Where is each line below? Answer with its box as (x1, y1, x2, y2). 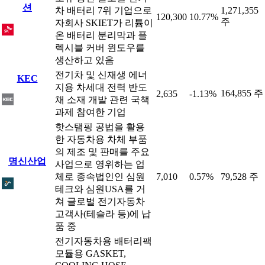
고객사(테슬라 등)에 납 (55, 209, 151, 219)
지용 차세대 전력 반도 (55, 82, 147, 92)
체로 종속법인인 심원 (55, 172, 145, 182)
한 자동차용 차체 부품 (55, 134, 147, 144)
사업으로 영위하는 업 (55, 159, 145, 169)
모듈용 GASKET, (55, 248, 126, 258)
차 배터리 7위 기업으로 (55, 5, 152, 15)
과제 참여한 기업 (55, 107, 126, 117)
